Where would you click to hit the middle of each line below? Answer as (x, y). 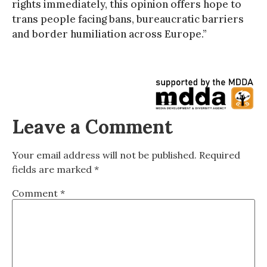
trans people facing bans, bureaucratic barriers (128, 19)
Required (220, 155)
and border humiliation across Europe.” (109, 34)
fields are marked (53, 169)
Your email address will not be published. (104, 155)
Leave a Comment (92, 126)
